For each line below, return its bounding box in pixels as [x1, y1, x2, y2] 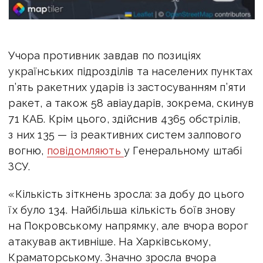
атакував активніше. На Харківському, [8, 235, 211, 248]
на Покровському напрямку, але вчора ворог [8, 219, 248, 232]
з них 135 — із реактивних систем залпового [8, 128, 241, 141]
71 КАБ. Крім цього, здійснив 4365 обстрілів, [8, 112, 241, 125]
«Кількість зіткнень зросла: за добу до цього [8, 187, 245, 200]
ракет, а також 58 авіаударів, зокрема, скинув [8, 96, 254, 109]
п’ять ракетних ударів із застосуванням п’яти [8, 80, 246, 93]
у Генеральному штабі [124, 144, 242, 157]
